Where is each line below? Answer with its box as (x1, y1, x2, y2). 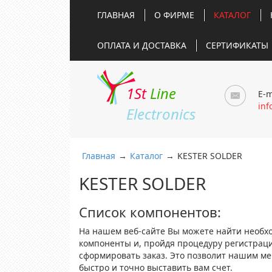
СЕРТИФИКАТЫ (206, 39, 268, 51)
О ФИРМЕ (154, 9, 194, 21)
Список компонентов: (79, 203, 221, 221)
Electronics (126, 104, 195, 124)
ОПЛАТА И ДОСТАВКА (97, 39, 186, 51)
